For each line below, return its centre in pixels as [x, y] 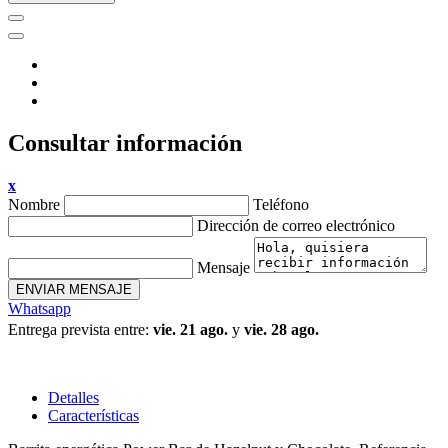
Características [93, 416]
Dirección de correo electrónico [296, 226]
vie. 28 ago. [281, 330]
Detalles [73, 398]
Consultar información [125, 143]
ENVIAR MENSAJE [74, 290]
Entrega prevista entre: [80, 330]
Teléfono [281, 205]
